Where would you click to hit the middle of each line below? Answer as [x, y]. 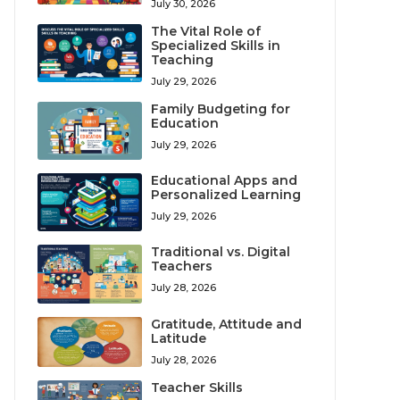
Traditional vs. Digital [221, 252]
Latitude [179, 338]
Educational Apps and [225, 181]
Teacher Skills [197, 387]
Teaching [183, 59]
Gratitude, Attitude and [227, 324]
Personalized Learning [226, 195]
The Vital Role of [206, 31]
